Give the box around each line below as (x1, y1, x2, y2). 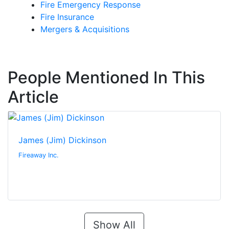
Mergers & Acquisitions (40, 24, 129, 35)
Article (8, 87, 59, 107)
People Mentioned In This (8, 67, 205, 88)
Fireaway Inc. (18, 151, 59, 159)
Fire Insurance (40, 12, 94, 22)
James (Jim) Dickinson (18, 135, 106, 146)
